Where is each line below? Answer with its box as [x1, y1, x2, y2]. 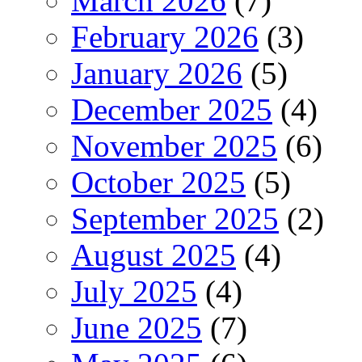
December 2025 [71, 91, 272, 127]
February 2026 [71, 19, 259, 54]
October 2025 [71, 164, 246, 200]
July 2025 [71, 273, 197, 309]
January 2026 [71, 55, 242, 90]
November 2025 [71, 128, 277, 163]
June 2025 [71, 309, 202, 345]
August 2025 [71, 237, 236, 272]
